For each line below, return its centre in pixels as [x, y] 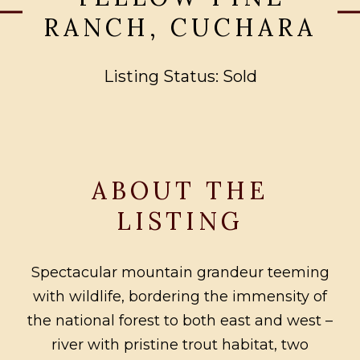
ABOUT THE [180, 191]
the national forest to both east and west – [180, 321]
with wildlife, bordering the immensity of [180, 297]
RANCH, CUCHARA [180, 28]
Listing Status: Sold [180, 77]
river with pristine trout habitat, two [180, 345]
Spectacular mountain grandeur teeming [180, 273]
